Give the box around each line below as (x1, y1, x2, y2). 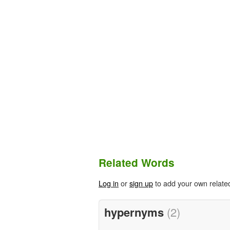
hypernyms (104, 203, 167, 220)
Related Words (99, 155, 175, 170)
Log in (99, 178, 119, 189)
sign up (129, 178, 153, 189)
